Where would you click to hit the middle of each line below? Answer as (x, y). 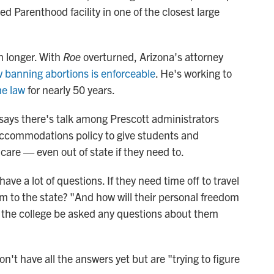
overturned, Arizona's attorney (152, 57)
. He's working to (194, 73)
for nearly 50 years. (70, 90)
